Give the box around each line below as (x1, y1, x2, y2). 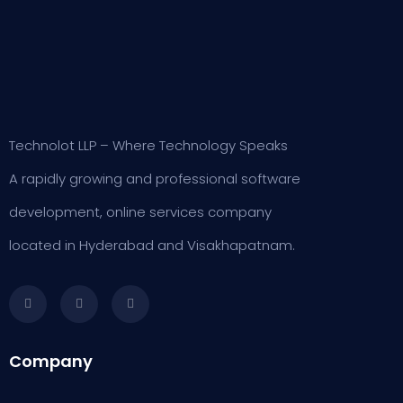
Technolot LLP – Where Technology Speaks (9, 136, 288, 155)
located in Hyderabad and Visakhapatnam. (9, 236, 295, 255)
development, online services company (9, 202, 272, 221)
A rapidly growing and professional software (9, 169, 300, 188)
